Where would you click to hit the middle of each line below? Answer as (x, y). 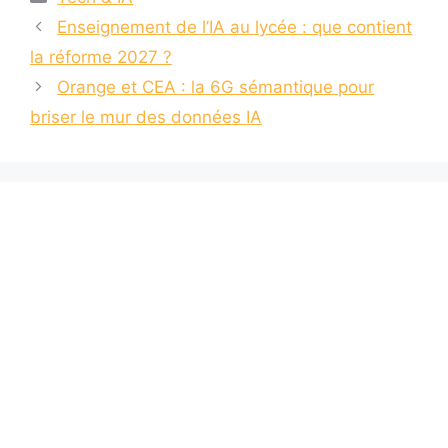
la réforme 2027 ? (101, 56)
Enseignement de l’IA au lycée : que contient (235, 26)
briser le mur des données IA (146, 116)
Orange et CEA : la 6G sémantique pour (216, 86)
